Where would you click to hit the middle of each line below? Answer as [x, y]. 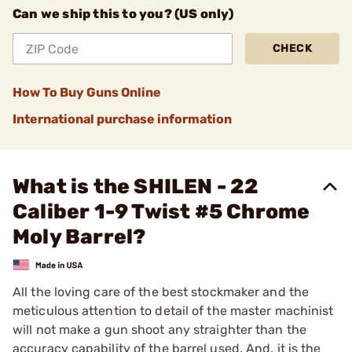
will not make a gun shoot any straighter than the [159, 329]
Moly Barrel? [79, 237]
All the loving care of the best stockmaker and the [161, 291]
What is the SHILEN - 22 [136, 187]
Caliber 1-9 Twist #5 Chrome [161, 212]
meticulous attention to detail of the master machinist [173, 310]
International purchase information [122, 119]
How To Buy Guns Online [87, 92]
